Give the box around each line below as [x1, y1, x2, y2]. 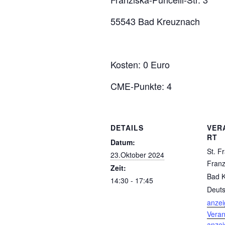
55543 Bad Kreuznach [110, 15, 200, 28]
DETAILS [110, 123, 144, 133]
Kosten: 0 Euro [110, 58, 170, 71]
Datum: [110, 137, 135, 147]
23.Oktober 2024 [110, 150, 164, 160]
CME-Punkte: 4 [110, 79, 172, 92]
